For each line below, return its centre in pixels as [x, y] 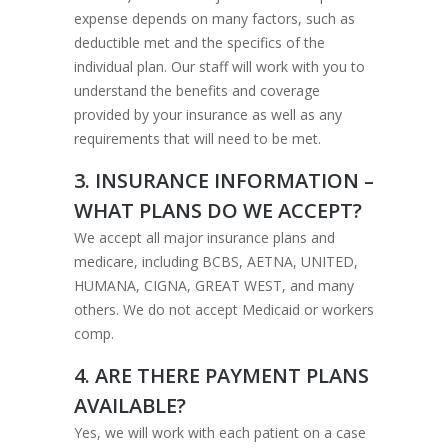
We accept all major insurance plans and [204, 237]
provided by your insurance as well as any [208, 114]
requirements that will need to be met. [197, 138]
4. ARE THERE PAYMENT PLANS [221, 375]
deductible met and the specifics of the [199, 42]
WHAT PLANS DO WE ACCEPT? [218, 210]
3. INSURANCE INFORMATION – [224, 180]
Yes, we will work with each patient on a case [220, 432]
